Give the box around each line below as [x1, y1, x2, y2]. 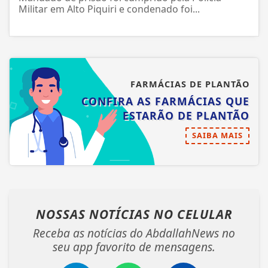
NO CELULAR [153, 207, 233, 224]
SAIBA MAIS [192, 131, 243, 142]
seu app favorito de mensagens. [53, 240, 215, 257]
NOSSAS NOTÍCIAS [35, 207, 154, 224]
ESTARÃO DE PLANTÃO [123, 109, 249, 124]
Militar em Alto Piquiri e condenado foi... [19, 4, 200, 17]
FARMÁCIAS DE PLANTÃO [130, 80, 249, 92]
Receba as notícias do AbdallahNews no [33, 226, 235, 243]
